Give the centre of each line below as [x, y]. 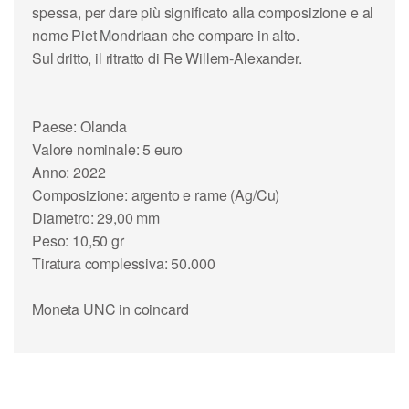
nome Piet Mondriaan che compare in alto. [166, 35]
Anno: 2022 [69, 172]
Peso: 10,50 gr [78, 240]
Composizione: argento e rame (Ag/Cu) [156, 194]
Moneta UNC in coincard [110, 309]
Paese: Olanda [79, 126]
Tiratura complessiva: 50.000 [124, 263]
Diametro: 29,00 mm [96, 217]
